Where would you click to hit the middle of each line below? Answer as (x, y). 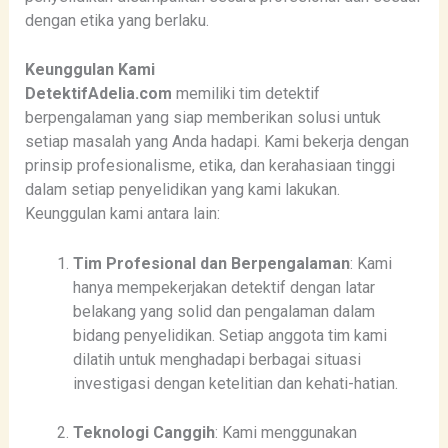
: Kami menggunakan (285, 433)
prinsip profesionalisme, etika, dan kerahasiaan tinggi (209, 166)
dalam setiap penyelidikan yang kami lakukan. (182, 190)
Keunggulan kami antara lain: (122, 214)
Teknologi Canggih (143, 433)
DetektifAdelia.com (98, 94)
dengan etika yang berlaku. (116, 20)
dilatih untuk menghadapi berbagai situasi (216, 359)
